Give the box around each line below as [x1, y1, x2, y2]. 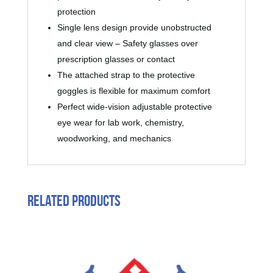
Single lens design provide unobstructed [57, 23, 211, 33]
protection [57, 7, 96, 17]
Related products [27, 192, 121, 210]
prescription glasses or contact [57, 54, 175, 65]
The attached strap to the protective [57, 70, 195, 80]
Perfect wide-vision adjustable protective [57, 102, 212, 112]
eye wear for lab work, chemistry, [57, 118, 184, 128]
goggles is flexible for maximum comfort [57, 86, 210, 96]
